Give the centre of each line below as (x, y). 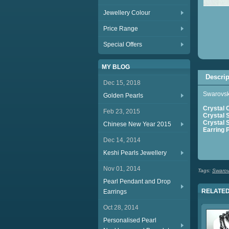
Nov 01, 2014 (122, 169)
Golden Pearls (123, 96)
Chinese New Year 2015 (137, 124)
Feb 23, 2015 (122, 111)
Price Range (121, 29)
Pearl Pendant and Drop (137, 181)
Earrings (115, 192)
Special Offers (123, 44)
